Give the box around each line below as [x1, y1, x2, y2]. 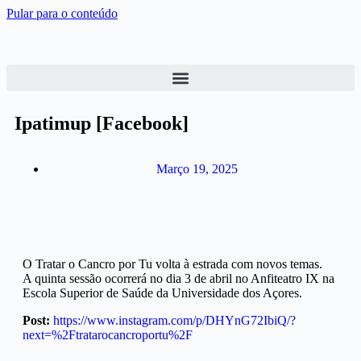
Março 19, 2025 [156, 162, 238, 176]
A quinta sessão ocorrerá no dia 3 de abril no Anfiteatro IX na [23, 272, 334, 285]
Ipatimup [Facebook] [15, 113, 189, 134]
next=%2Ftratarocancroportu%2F [23, 328, 193, 342]
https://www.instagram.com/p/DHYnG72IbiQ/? [53, 313, 296, 327]
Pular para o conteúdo [6, 6, 118, 20]
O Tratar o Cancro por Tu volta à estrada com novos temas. [23, 257, 322, 271]
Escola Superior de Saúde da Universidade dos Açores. [23, 286, 302, 300]
